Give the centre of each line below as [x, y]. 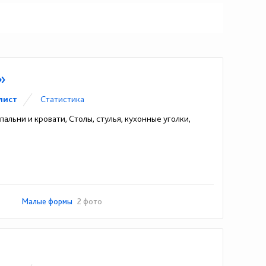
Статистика [63, 99]
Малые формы [48, 201]
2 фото [90, 201]
